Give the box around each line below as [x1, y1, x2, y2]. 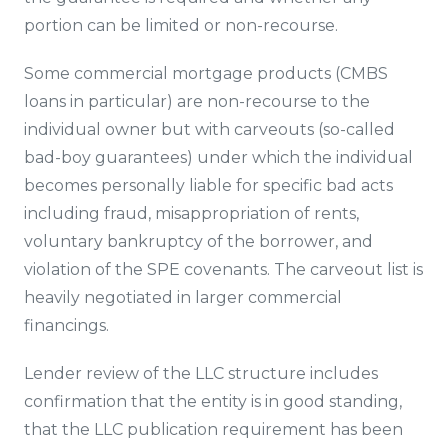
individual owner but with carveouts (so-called [24, 120, 395, 139]
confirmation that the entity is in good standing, [24, 392, 402, 411]
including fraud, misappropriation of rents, [24, 204, 359, 223]
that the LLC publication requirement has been [24, 420, 403, 439]
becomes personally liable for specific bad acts [24, 176, 393, 195]
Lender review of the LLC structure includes [24, 364, 378, 383]
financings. [24, 316, 109, 335]
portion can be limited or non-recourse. [24, 16, 338, 35]
